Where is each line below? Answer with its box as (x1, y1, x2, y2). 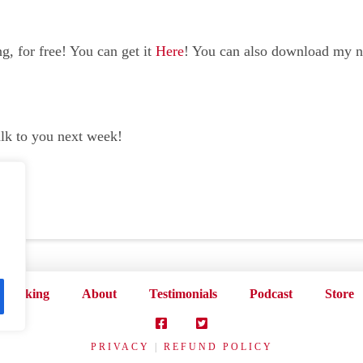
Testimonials (148, 286, 217, 301)
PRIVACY (90, 340, 150, 352)
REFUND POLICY (163, 340, 273, 352)
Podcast (249, 286, 293, 301)
